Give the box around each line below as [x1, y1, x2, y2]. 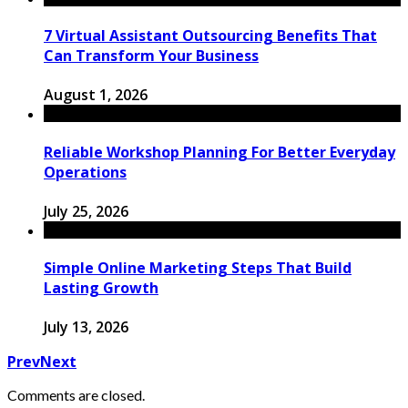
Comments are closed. [7, 386, 145, 404]
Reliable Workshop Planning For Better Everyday [44, 141, 395, 162]
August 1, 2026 [44, 85, 148, 106]
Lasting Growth [44, 278, 158, 299]
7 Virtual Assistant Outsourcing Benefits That [44, 25, 377, 46]
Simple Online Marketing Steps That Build [44, 258, 352, 279]
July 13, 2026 [44, 317, 128, 338]
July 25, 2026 [44, 200, 128, 221]
